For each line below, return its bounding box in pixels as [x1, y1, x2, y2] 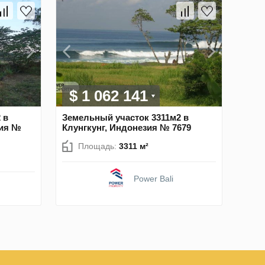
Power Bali [133, 173, 173, 183]
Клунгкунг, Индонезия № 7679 [62, 122, 191, 132]
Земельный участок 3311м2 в [62, 112, 189, 122]
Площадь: [78, 141, 119, 151]
